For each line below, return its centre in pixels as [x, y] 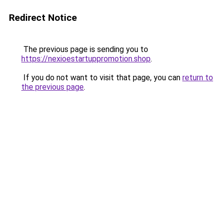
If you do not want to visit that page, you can [102, 78]
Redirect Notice [43, 18]
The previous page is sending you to [85, 49]
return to [198, 78]
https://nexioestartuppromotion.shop [86, 59]
